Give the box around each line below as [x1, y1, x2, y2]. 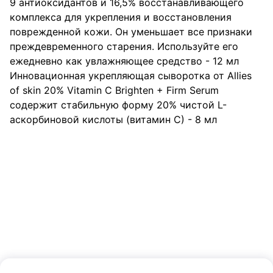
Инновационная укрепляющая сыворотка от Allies [10, 69, 252, 82]
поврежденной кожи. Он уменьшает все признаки [10, 26, 252, 38]
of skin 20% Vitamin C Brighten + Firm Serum [10, 84, 219, 96]
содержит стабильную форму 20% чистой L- [10, 99, 227, 111]
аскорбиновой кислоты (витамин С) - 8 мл [10, 113, 217, 126]
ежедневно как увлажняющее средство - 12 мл [10, 55, 239, 67]
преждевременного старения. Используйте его [10, 40, 238, 52]
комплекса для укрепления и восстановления [10, 11, 232, 23]
